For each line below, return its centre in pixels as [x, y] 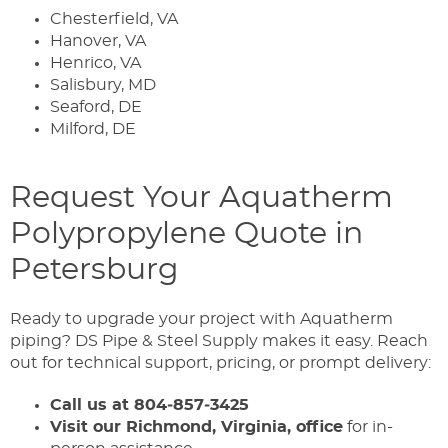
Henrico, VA [95, 62]
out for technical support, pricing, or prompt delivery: [220, 362]
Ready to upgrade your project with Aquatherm [201, 318]
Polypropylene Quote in [186, 233]
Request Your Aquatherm [201, 197]
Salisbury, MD [103, 84]
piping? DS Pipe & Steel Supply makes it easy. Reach [219, 340]
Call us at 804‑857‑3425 [149, 404]
